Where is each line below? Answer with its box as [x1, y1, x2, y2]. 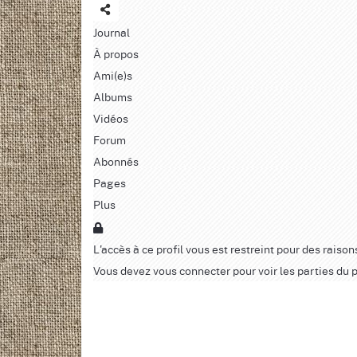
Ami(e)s [93, 66, 132, 83]
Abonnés [93, 152, 139, 169]
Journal [93, 23, 130, 40]
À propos [93, 45, 139, 61]
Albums [93, 88, 132, 104]
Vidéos [93, 109, 128, 126]
